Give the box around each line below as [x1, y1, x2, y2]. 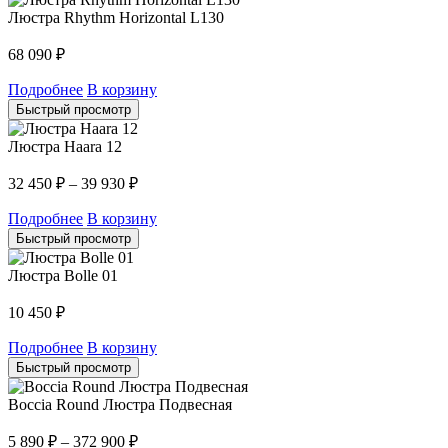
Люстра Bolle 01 [8, 266, 118, 284]
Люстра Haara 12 [8, 137, 122, 155]
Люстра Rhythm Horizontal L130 [8, 8, 224, 26]
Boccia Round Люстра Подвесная [8, 395, 232, 413]
